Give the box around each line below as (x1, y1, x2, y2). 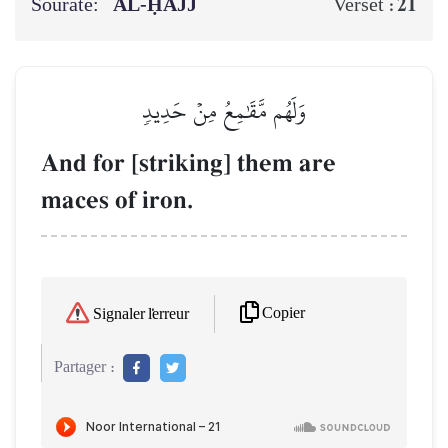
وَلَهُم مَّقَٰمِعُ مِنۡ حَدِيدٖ (141, 87, 307, 133)
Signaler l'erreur (93, 306, 189, 324)
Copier (262, 305, 305, 323)
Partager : (54, 359, 115, 377)
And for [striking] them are (41, 147, 336, 179)
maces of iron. (41, 184, 193, 216)
